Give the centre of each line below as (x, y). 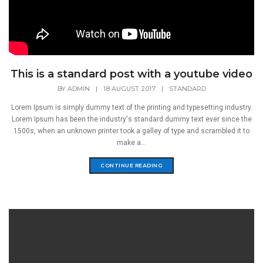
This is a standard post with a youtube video (131, 74)
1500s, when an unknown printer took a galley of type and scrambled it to (131, 131)
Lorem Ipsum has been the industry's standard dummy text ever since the (131, 119)
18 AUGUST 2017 (129, 89)
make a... (131, 143)
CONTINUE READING (131, 166)
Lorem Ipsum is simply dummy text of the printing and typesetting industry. (131, 108)
